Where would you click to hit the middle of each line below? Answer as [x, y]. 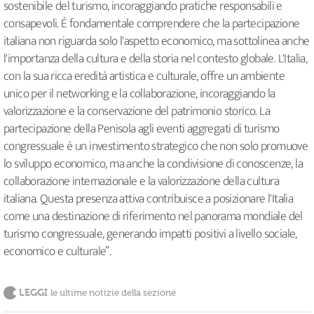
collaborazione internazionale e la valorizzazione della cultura [142, 182]
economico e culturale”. [57, 252]
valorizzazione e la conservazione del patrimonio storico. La [137, 112]
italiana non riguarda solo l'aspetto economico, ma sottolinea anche [157, 42]
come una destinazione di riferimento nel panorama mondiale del [153, 217]
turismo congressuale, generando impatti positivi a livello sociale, [150, 234]
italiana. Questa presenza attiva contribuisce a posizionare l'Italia [149, 199]
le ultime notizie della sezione [113, 293]
